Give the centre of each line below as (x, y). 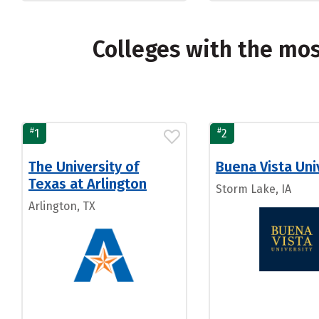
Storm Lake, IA (253, 189)
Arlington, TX (62, 206)
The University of (84, 167)
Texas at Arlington (88, 184)
